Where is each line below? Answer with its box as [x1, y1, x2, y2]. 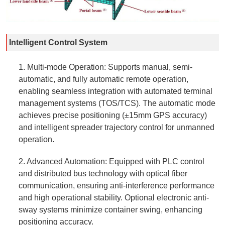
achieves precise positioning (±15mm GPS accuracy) [18, 110, 207, 120]
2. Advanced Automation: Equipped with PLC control [18, 157, 204, 166]
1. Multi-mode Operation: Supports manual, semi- [18, 62, 192, 71]
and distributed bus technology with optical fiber [18, 169, 187, 178]
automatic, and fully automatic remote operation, [18, 74, 188, 83]
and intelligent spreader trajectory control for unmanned [18, 123, 214, 132]
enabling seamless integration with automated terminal [18, 86, 212, 95]
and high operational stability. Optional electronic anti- [18, 193, 209, 202]
